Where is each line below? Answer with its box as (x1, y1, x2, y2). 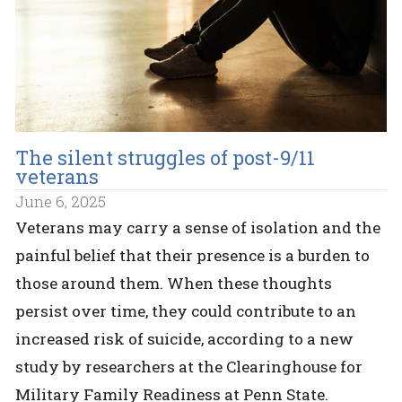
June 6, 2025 (15, 191, 107, 213)
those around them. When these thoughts (15, 272, 333, 293)
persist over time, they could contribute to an (15, 300, 357, 321)
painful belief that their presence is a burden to (15, 244, 371, 266)
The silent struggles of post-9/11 (15, 144, 316, 170)
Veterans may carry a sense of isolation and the (15, 216, 381, 238)
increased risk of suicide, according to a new (15, 328, 354, 349)
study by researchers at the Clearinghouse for (15, 355, 363, 377)
